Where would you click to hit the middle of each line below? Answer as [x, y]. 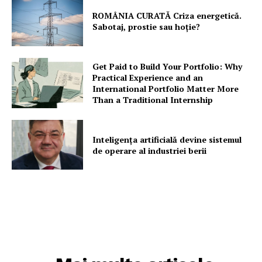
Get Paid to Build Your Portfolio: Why [168, 66]
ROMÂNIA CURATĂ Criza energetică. [167, 16]
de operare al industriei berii [150, 150]
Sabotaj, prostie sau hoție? [146, 27]
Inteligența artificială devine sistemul [167, 139]
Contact [35, 40]
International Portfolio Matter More [166, 88]
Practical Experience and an [148, 77]
